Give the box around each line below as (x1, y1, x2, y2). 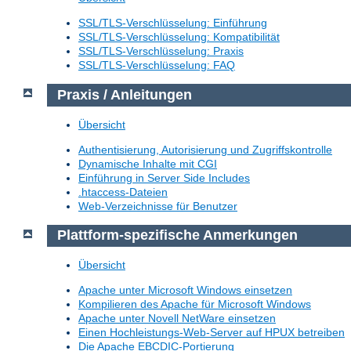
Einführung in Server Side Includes (78, 171, 250, 184)
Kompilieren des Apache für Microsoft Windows (78, 298, 311, 310)
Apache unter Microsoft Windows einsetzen (78, 284, 292, 296)
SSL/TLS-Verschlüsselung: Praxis (78, 45, 244, 58)
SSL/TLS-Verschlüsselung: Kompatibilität (78, 31, 280, 44)
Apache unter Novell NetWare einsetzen (78, 312, 276, 324)
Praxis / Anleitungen (56, 87, 192, 103)
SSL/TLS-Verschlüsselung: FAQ (78, 59, 235, 72)
